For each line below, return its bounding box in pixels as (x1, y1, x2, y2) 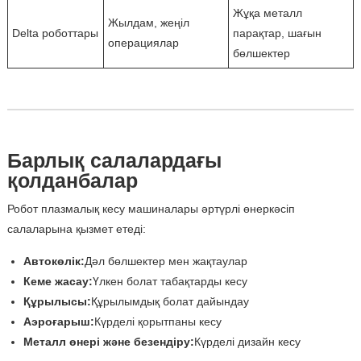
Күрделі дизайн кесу (193, 335, 301, 349)
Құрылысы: (23, 295, 91, 309)
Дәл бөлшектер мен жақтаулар (84, 255, 247, 268)
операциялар (107, 36, 179, 50)
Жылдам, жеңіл (107, 16, 189, 30)
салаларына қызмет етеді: (6, 222, 146, 236)
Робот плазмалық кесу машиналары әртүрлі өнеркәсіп (6, 202, 295, 216)
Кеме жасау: (23, 275, 93, 288)
